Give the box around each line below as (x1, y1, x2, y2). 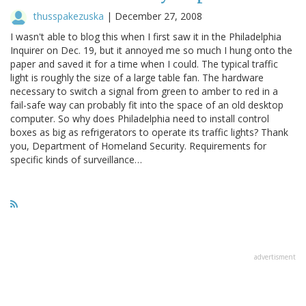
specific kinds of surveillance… (10, 152, 142, 166)
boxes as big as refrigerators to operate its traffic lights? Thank (10, 125, 288, 139)
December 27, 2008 (115, 9, 202, 23)
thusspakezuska (33, 9, 104, 23)
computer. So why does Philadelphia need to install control (10, 111, 269, 125)
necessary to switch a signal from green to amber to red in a (10, 84, 278, 98)
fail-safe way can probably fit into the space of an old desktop (10, 98, 283, 111)
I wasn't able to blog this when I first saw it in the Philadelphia (10, 29, 281, 43)
